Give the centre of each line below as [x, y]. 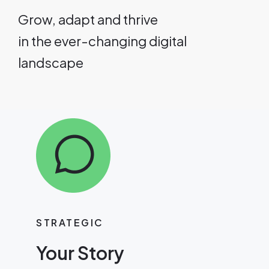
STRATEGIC [70, 222]
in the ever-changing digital [102, 41]
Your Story [80, 252]
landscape [51, 62]
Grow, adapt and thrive [88, 19]
